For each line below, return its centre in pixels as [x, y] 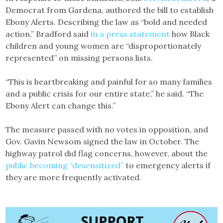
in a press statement [130, 34]
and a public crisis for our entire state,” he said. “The [105, 94]
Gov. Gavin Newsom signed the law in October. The [103, 141]
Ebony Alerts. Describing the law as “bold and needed [107, 22]
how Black [190, 34]
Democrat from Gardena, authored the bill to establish [110, 10]
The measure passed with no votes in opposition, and [107, 129]
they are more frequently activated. [74, 177]
